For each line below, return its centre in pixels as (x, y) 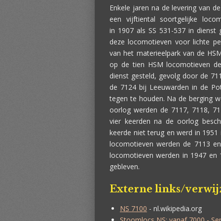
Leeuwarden (169, 87)
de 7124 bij (129, 87)
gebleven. (125, 166)
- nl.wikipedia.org (174, 208)
